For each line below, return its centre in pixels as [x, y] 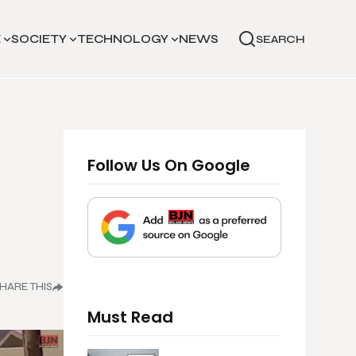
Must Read [130, 317]
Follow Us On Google [169, 165]
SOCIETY [39, 39]
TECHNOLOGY [123, 39]
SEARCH [281, 39]
